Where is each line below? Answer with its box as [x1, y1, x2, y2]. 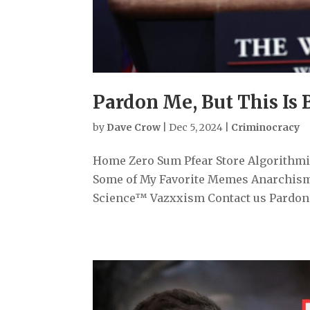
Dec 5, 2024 [169, 120, 224, 134]
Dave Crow [107, 120, 161, 134]
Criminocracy [231, 120, 300, 134]
